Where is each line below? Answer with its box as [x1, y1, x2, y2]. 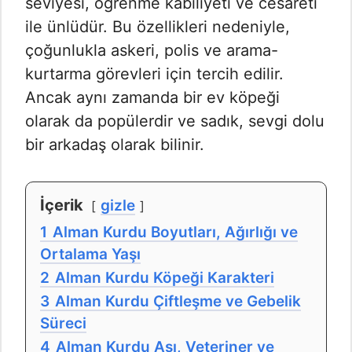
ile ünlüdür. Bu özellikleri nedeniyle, [25, 16, 290, 36]
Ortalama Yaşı [40, 244, 141, 263]
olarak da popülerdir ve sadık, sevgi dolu [25, 111, 324, 130]
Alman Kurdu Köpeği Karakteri [55, 268, 274, 287]
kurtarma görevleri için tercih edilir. [25, 64, 284, 83]
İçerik [40, 195, 83, 214]
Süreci [40, 313, 86, 332]
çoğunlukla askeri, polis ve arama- [25, 40, 278, 60]
